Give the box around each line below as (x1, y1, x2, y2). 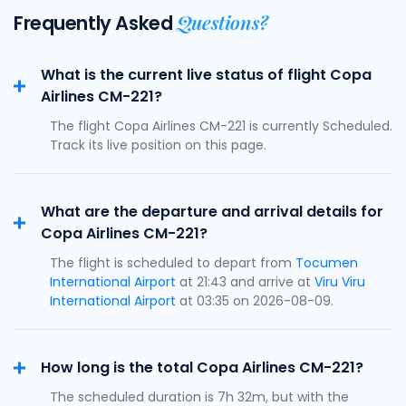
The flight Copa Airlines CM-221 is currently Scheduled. (50, 117, 392, 135)
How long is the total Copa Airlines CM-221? (41, 357, 363, 378)
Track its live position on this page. (50, 136, 266, 154)
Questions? (176, 9, 268, 34)
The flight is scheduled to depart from (50, 254, 295, 272)
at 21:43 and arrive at (176, 273, 314, 291)
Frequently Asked (14, 10, 177, 36)
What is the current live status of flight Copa (41, 64, 372, 85)
